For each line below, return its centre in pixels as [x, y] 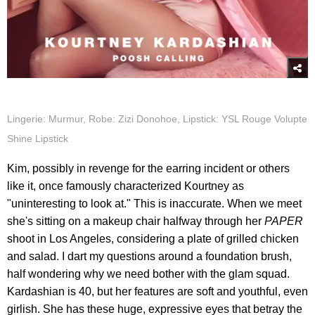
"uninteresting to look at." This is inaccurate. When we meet [154, 203]
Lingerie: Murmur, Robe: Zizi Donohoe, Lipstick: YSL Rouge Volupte [157, 118]
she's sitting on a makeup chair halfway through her [136, 221]
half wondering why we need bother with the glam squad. [148, 274]
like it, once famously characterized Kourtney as [126, 186]
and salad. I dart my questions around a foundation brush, [149, 256]
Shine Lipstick [38, 138]
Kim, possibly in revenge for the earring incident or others [148, 168]
